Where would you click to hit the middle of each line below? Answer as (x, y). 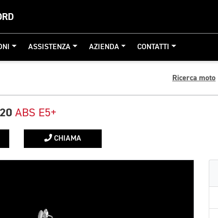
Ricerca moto (194, 78)
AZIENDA (104, 47)
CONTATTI (154, 47)
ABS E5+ (36, 113)
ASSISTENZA (50, 47)
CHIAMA (67, 139)
